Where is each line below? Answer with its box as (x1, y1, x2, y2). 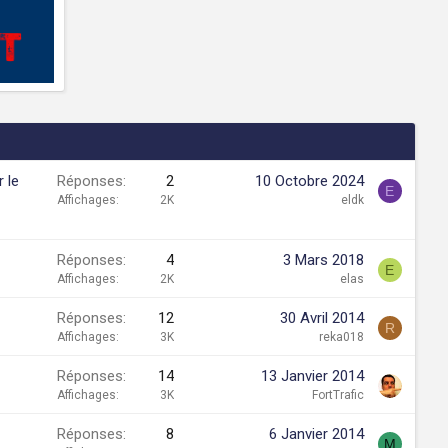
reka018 (319, 329, 364, 344)
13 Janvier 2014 (261, 366, 364, 385)
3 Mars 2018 (283, 250, 364, 269)
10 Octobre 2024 (255, 171, 364, 190)
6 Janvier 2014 (269, 424, 364, 443)
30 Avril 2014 (280, 308, 364, 327)
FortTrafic (312, 387, 364, 402)
